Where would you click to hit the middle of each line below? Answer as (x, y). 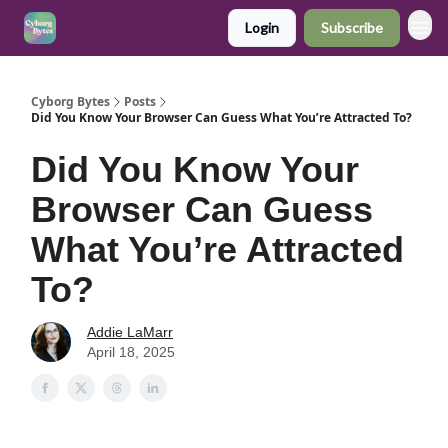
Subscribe (352, 27)
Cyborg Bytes (70, 101)
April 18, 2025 (131, 352)
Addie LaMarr (130, 332)
